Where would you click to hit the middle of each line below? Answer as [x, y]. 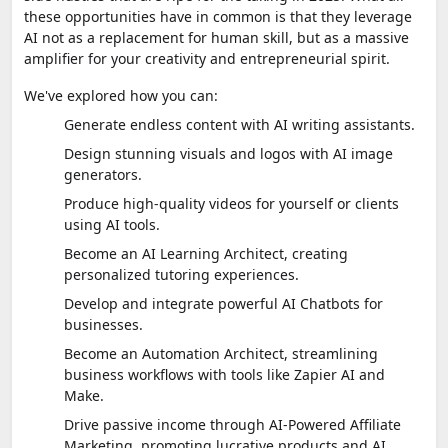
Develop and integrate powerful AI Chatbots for [223, 303]
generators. [103, 174]
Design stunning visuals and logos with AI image [228, 153]
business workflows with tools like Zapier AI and [224, 374]
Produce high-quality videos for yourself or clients [231, 203]
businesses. [103, 324]
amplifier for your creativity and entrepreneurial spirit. [207, 58]
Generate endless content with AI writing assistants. [239, 124]
